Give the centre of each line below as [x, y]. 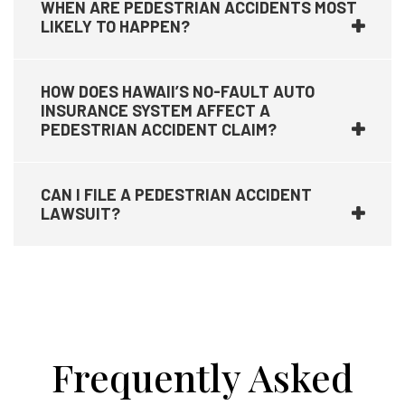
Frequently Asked [202, 377]
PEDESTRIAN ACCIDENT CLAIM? [159, 129]
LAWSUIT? [80, 213]
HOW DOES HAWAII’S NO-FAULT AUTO [178, 91]
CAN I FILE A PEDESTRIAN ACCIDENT [176, 194]
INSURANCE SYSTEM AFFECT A [155, 110]
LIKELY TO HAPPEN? [115, 26]
